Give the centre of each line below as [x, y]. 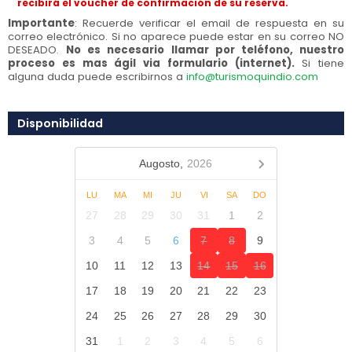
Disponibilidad [60, 123]
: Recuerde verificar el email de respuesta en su [209, 23]
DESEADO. [37, 50]
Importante [41, 23]
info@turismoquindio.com [252, 77]
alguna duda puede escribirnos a [97, 77]
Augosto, [161, 163]
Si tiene [319, 63]
